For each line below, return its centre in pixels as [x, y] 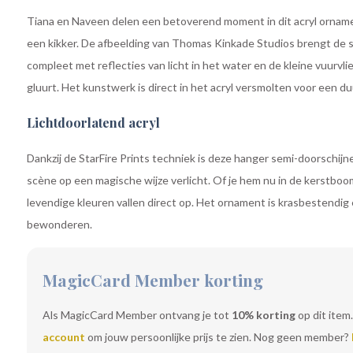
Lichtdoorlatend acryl [93, 123]
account [63, 337]
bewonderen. [59, 224]
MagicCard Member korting [152, 280]
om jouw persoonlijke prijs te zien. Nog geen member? [218, 337]
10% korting [263, 315]
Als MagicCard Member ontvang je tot [137, 315]
